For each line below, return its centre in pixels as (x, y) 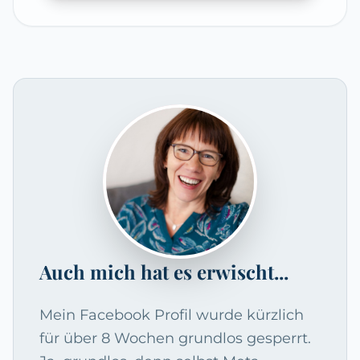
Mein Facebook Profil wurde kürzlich (172, 315)
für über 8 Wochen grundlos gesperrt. (175, 339)
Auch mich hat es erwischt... (164, 272)
